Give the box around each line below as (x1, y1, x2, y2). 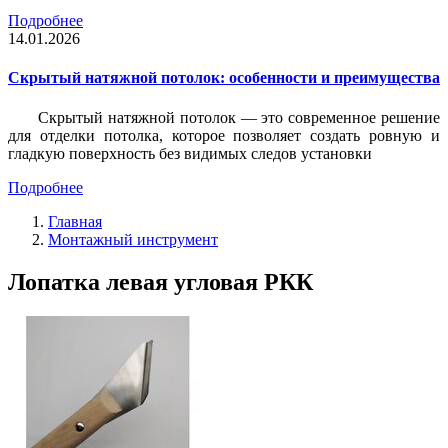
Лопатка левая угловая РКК (8, 268, 313, 295)
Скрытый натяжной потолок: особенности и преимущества (8, 69, 440, 87)
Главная (48, 212, 102, 230)
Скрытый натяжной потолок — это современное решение (38, 108, 440, 126)
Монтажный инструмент (48, 230, 218, 248)
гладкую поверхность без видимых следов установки (8, 144, 372, 162)
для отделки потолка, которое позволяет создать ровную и (8, 126, 440, 144)
